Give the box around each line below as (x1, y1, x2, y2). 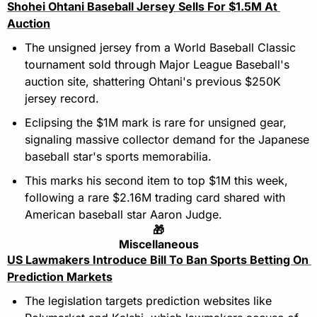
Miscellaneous (118, 237, 199, 252)
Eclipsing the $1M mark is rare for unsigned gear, (25, 115, 287, 130)
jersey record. (25, 91, 99, 106)
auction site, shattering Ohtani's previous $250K (25, 74, 281, 89)
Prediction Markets (7, 270, 113, 284)
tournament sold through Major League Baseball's (25, 57, 289, 72)
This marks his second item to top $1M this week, (25, 173, 288, 188)
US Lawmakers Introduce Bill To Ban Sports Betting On (7, 253, 309, 267)
